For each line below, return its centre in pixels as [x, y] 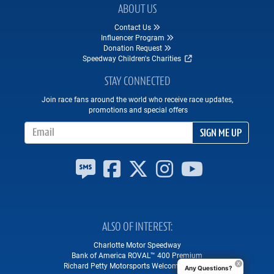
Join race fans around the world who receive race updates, [137, 99]
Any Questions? [209, 268]
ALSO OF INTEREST [136, 228]
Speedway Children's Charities [132, 58]
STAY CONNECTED [137, 82]
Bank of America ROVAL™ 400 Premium [137, 255]
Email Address [160, 126]
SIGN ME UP [221, 134]
